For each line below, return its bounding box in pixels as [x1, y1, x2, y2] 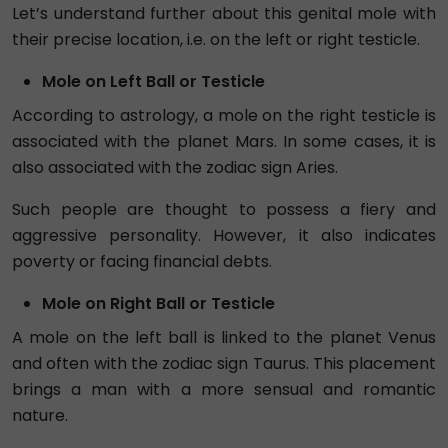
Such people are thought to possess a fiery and [12, 198, 436, 221]
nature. [12, 404, 68, 427]
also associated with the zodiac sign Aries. [12, 156, 338, 179]
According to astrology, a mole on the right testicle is [12, 104, 436, 127]
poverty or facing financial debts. [12, 250, 272, 273]
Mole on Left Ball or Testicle [42, 70, 265, 93]
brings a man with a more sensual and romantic [12, 378, 436, 401]
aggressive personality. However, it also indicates [12, 224, 436, 247]
